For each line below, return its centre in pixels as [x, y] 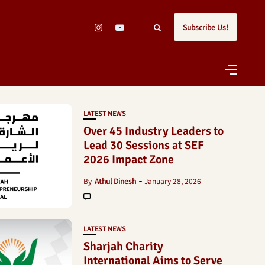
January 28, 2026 [173, 181]
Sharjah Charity [123, 246]
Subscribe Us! [206, 27]
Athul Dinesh [115, 181]
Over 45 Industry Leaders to [153, 131]
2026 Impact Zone [129, 159]
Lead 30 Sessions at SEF [144, 145]
